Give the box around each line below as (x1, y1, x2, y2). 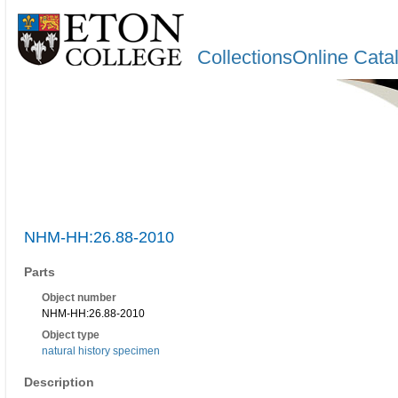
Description (24, 375, 94, 390)
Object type (42, 329, 99, 342)
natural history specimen (42, 345, 160, 358)
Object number (42, 291, 116, 305)
